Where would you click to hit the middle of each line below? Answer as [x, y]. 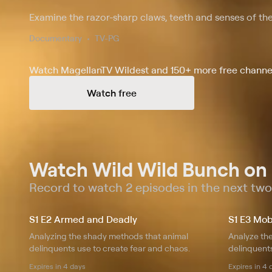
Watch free [112, 93]
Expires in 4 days [57, 266]
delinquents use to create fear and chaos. [110, 248]
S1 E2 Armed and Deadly [83, 219]
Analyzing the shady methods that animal [109, 236]
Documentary [56, 38]
